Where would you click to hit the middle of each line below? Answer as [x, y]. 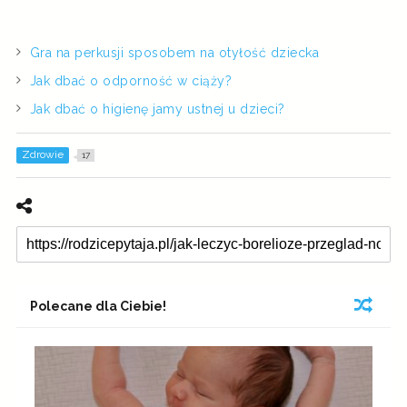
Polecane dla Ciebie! [98, 307]
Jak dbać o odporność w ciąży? [131, 80]
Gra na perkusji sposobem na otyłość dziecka [174, 52]
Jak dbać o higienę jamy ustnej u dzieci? [157, 109]
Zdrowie [42, 155]
